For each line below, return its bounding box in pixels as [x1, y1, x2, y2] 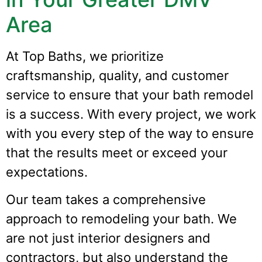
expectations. [6, 164, 88, 180]
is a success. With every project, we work [6, 106, 256, 122]
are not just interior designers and [6, 230, 211, 246]
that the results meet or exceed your [6, 145, 227, 161]
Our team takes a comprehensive [6, 192, 206, 208]
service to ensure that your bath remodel [6, 87, 253, 103]
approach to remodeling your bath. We [6, 211, 237, 227]
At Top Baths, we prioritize [6, 49, 164, 64]
